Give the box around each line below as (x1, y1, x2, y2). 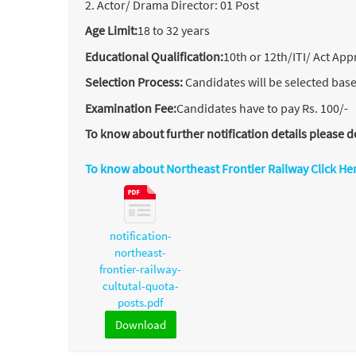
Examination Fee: (85, 99, 176, 116)
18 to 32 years (137, 22, 210, 38)
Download (114, 317, 166, 332)
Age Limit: (85, 22, 137, 38)
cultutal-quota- (102, 278, 179, 293)
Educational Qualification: (85, 48, 223, 64)
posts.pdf (118, 295, 164, 310)
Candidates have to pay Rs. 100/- (176, 99, 348, 116)
